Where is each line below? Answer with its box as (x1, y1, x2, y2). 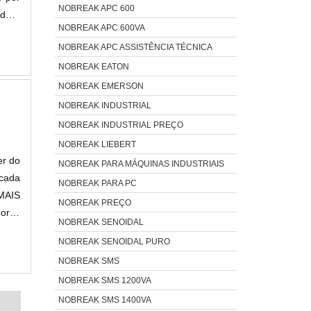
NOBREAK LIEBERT (58, 139, 136, 149)
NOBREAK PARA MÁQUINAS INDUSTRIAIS (58, 158, 224, 169)
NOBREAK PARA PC (58, 178, 137, 188)
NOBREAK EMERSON (58, 81, 144, 91)
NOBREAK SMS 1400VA (58, 294, 151, 305)
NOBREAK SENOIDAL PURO (58, 236, 170, 246)
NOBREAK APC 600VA (58, 22, 145, 33)
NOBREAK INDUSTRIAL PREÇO (58, 119, 183, 130)
